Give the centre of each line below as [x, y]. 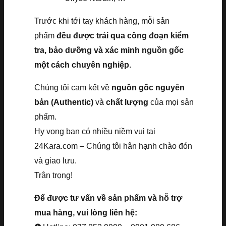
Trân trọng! [53, 175]
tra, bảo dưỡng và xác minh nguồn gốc [109, 50]
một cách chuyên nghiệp [82, 65]
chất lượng [127, 102]
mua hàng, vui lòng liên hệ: [86, 212]
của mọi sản [171, 102]
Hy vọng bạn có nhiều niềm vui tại [95, 131]
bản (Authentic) [64, 102]
